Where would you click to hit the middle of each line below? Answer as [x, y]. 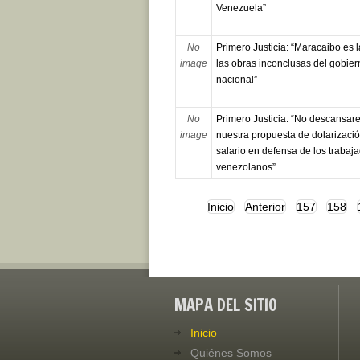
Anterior [265, 207]
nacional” [236, 80]
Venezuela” [241, 8]
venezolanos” [245, 168]
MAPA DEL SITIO [226, 305]
